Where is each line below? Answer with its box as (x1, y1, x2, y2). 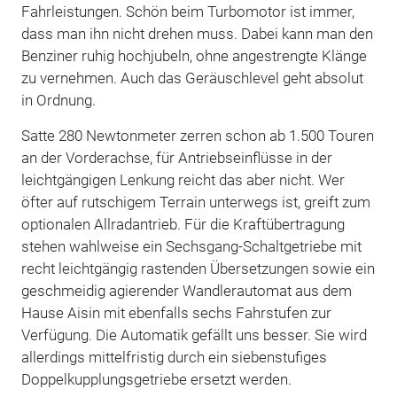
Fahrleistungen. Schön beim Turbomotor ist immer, (20, 2, 354, 20)
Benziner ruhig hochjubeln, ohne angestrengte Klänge (20, 46, 367, 65)
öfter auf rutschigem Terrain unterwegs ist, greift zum (20, 192, 370, 211)
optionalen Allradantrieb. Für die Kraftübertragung (20, 214, 345, 233)
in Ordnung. (20, 90, 96, 109)
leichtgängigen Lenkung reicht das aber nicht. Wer (20, 170, 345, 189)
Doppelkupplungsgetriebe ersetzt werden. (20, 370, 292, 388)
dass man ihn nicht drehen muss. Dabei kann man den (20, 24, 373, 43)
